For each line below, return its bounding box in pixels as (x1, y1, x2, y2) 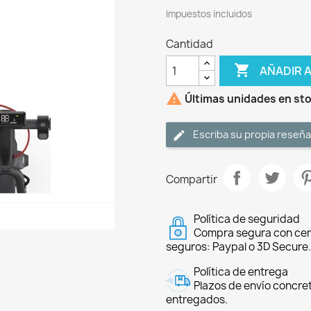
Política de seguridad (194, 212, 300, 226)
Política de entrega (194, 264, 288, 279)
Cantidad (166, 37, 213, 51)
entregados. (166, 292, 228, 307)
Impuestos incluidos (166, 8, 252, 20)
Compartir (166, 171, 217, 187)
